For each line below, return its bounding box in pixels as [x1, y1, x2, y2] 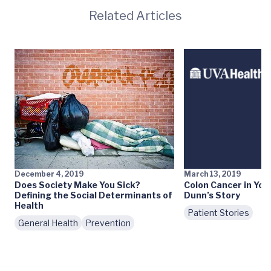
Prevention [85, 218, 131, 229]
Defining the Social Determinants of [15, 190, 172, 201]
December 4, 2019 [15, 169, 84, 179]
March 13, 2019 [184, 169, 241, 179]
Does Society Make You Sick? [15, 180, 140, 191]
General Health [18, 218, 78, 229]
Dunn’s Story [184, 190, 240, 201]
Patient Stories [188, 207, 249, 218]
